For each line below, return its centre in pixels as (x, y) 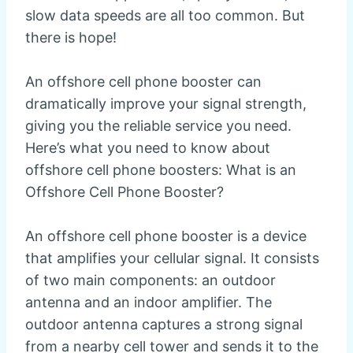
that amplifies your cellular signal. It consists (172, 258)
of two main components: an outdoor (150, 281)
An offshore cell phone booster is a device (166, 236)
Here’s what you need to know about (148, 148)
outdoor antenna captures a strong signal (164, 325)
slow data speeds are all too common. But (165, 16)
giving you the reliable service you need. (158, 126)
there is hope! (71, 38)
